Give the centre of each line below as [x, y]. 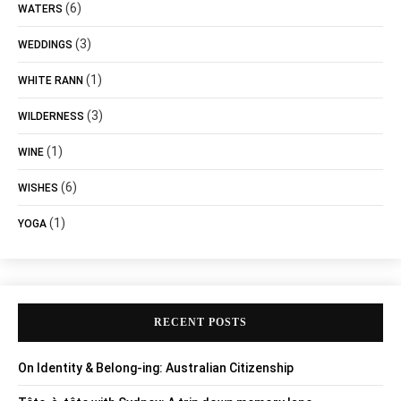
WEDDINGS [45, 45]
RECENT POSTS [200, 322]
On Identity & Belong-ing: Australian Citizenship [156, 368]
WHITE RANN [51, 81]
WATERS [40, 9]
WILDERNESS [51, 116]
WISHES [38, 188]
